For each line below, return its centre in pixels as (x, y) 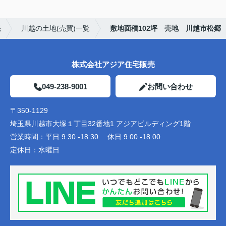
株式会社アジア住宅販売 (113, 65)
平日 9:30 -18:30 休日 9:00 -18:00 (103, 137)
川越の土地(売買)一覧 (55, 29)
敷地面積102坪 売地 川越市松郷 (165, 29)
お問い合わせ (170, 87)
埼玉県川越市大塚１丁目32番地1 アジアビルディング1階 (100, 124)
